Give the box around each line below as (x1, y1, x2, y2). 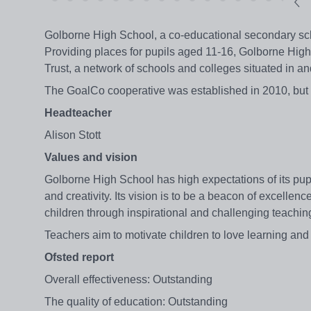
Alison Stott (44, 129, 101, 142)
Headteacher (44, 107, 112, 119)
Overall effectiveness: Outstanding (44, 274, 212, 286)
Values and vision (44, 151, 137, 164)
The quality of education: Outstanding (44, 296, 228, 308)
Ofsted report (44, 251, 114, 264)
